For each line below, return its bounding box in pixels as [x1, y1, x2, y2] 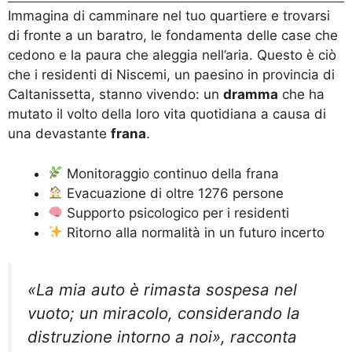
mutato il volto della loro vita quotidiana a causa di [8, 106, 326, 123]
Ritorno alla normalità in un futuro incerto [63, 224, 325, 240]
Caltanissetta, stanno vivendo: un [8, 86, 223, 103]
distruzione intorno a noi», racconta [27, 327, 297, 347]
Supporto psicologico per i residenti [63, 204, 290, 221]
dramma [223, 86, 278, 103]
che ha [278, 86, 324, 103]
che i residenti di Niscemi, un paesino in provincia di [8, 67, 335, 83]
